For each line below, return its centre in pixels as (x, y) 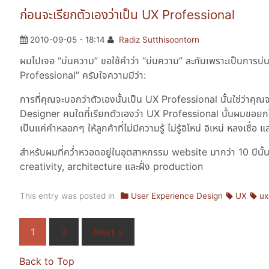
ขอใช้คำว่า (120, 61)
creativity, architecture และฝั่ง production (111, 167)
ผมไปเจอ (39, 61)
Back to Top (47, 261)
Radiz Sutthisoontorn (159, 40)
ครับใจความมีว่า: (113, 75)
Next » (108, 232)
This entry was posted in (67, 196)
